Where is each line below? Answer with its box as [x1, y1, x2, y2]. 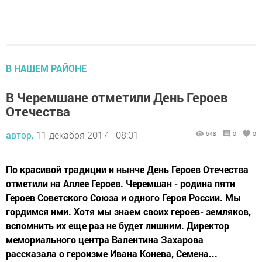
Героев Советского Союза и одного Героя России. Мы [6, 191, 241, 204]
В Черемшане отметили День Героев [6, 88, 227, 106]
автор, [6, 128, 33, 141]
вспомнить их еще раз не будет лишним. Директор [6, 219, 229, 232]
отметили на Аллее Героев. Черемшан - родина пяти [6, 177, 235, 189]
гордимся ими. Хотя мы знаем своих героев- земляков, [6, 205, 251, 218]
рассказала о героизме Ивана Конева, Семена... [6, 247, 218, 260]
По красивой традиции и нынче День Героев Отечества [6, 163, 249, 175]
